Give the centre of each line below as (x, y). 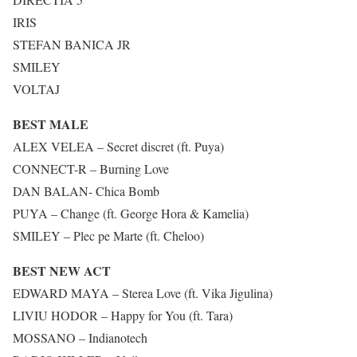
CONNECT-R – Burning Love (91, 169)
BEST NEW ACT (62, 271)
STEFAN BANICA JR (72, 44)
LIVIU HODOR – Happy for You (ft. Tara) (123, 315)
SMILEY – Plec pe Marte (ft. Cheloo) (108, 235)
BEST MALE (51, 124)
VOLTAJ (36, 89)
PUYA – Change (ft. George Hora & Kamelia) (131, 213)
